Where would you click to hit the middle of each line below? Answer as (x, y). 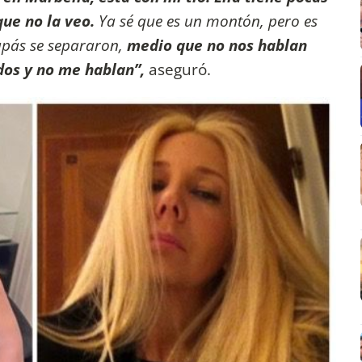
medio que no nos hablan (217, 45)
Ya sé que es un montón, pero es (208, 21)
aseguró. (180, 69)
